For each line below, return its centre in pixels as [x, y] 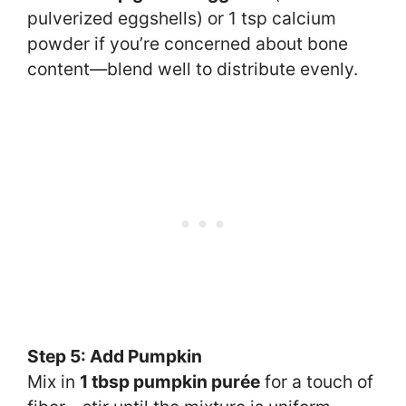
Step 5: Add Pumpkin [115, 357]
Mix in [53, 382]
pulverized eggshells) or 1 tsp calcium [182, 19]
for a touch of [317, 382]
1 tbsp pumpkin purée [170, 382]
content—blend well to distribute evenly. [193, 69]
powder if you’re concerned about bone [188, 44]
